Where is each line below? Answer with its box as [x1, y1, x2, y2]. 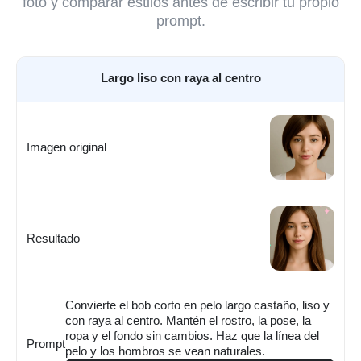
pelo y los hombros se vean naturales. [65, 343, 265, 358]
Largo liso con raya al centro [100, 70, 261, 85]
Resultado [27, 231, 80, 246]
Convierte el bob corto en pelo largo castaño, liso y [65, 297, 330, 312]
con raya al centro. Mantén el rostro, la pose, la [65, 313, 311, 327]
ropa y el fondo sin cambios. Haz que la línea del [65, 328, 319, 342]
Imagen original [27, 140, 106, 155]
